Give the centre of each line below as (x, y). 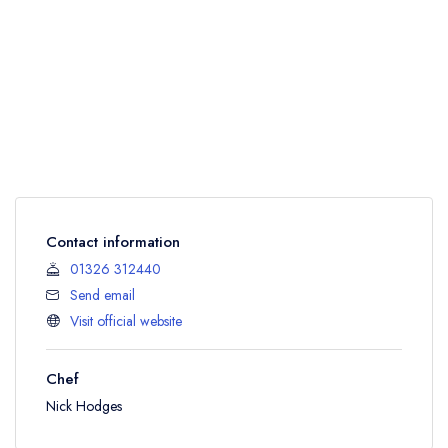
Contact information (113, 241)
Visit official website (126, 320)
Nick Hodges (84, 405)
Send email (102, 294)
